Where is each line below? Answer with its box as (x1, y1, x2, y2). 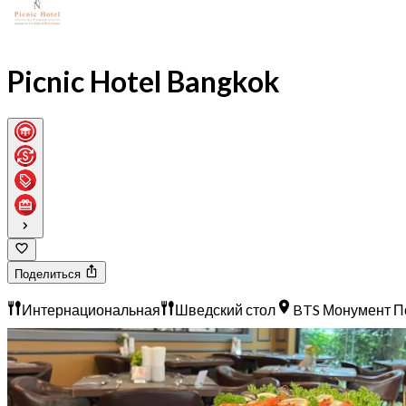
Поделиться (14, 267, 84, 281)
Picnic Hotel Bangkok (7, 63, 280, 99)
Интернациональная (22, 301, 160, 319)
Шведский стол (175, 301, 275, 319)
